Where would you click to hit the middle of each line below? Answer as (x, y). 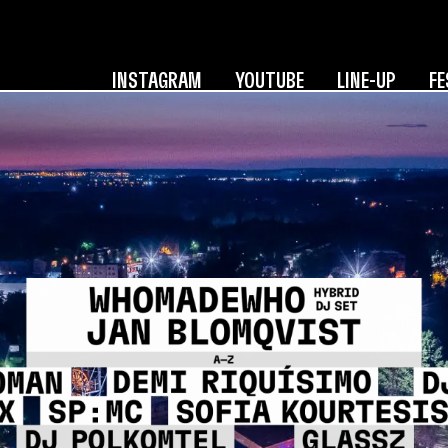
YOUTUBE (269, 80)
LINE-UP (366, 80)
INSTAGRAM (157, 80)
